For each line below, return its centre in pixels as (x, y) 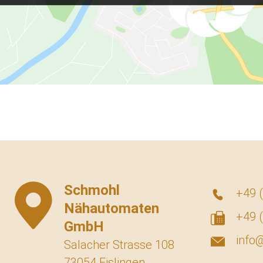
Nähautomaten (112, 208)
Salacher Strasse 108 (119, 245)
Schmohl (92, 190)
